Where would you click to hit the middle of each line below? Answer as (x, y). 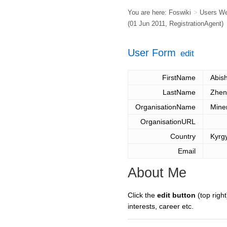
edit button (176, 195)
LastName (179, 92)
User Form (152, 53)
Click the (142, 195)
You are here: (148, 12)
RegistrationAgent (195, 24)
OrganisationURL (168, 122)
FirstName (179, 78)
